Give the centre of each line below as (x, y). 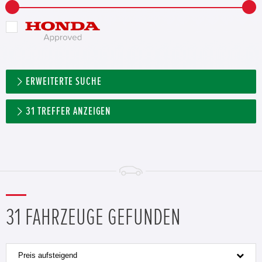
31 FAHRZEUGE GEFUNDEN (93, 218)
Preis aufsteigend (48, 256)
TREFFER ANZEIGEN (73, 111)
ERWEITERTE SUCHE (64, 81)
